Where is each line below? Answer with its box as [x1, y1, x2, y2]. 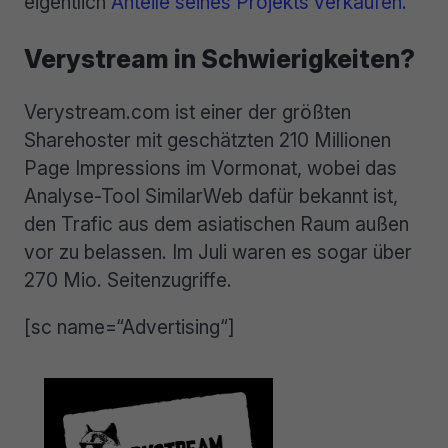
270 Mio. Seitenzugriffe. [24, 267, 232, 292]
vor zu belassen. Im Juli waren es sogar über [24, 239, 412, 264]
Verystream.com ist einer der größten [24, 99, 351, 124]
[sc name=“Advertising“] [24, 314, 235, 339]
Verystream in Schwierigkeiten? [24, 43, 415, 74]
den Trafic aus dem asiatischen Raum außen [24, 211, 409, 236]
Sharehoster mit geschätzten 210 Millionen [24, 127, 391, 152]
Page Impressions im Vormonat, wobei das [24, 155, 397, 180]
